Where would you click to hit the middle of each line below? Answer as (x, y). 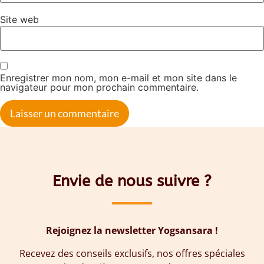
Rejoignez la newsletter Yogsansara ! (132, 231)
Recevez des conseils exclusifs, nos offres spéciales (132, 253)
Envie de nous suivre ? (132, 181)
